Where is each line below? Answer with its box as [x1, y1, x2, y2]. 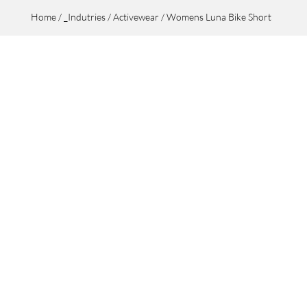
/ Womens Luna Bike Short [158, 11, 271, 23]
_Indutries [63, 11, 106, 23]
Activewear [112, 11, 159, 23]
